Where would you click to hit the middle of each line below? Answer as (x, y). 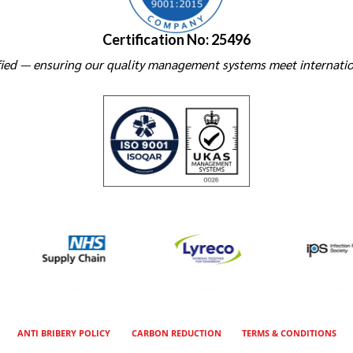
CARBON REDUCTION (176, 333)
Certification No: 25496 (176, 39)
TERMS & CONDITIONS (289, 333)
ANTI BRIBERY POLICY (64, 333)
